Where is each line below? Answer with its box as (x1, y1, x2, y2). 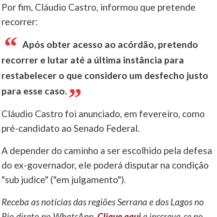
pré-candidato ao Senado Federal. (1, 123, 140, 134)
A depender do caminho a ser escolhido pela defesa (1, 145, 213, 156)
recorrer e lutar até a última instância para (1, 54, 185, 66)
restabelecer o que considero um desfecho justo (1, 70, 209, 81)
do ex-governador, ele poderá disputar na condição (1, 159, 209, 171)
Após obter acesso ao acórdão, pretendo (20, 39, 199, 50)
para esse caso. (1, 85, 67, 97)
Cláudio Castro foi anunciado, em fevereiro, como (1, 108, 205, 120)
